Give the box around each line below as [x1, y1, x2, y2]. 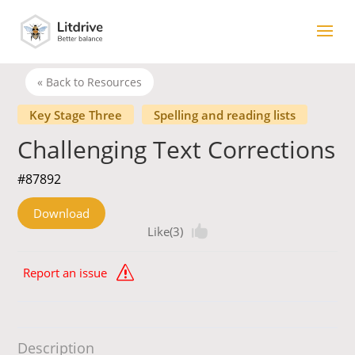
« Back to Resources [37, 74, 143, 90]
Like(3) [147, 223, 183, 240]
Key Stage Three [29, 107, 123, 124]
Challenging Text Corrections [17, 133, 336, 166]
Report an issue [23, 265, 108, 281]
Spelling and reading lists [154, 107, 296, 124]
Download [33, 205, 90, 222]
